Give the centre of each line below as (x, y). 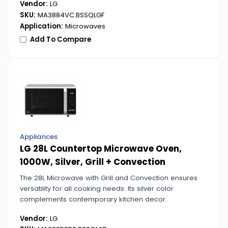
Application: (41, 26)
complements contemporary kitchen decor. (93, 199)
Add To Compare (61, 39)
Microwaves (84, 26)
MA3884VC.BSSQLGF (70, 15)
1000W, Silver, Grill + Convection (92, 162)
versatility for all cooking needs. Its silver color (96, 188)
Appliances (38, 137)
